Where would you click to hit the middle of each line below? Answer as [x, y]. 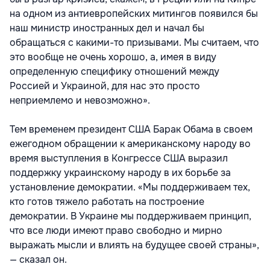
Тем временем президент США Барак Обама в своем [131, 129]
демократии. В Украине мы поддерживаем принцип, [130, 216]
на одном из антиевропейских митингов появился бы [134, 13]
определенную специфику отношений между [115, 71]
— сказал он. [38, 259]
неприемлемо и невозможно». [83, 100]
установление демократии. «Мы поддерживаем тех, [130, 187]
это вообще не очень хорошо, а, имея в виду [113, 57]
